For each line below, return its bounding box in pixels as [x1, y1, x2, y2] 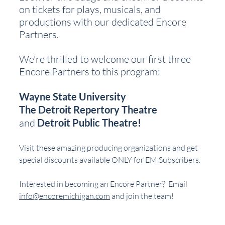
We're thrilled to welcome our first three [19, 52, 193, 65]
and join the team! [110, 190, 174, 201]
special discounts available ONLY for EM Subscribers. [19, 154, 200, 165]
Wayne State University [19, 90, 126, 102]
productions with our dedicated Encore [19, 15, 188, 28]
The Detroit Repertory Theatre [19, 103, 157, 116]
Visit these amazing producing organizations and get [19, 142, 199, 153]
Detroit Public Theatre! [37, 116, 141, 129]
